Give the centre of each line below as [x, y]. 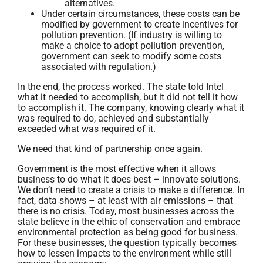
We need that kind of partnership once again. [110, 149]
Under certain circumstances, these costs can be [140, 14]
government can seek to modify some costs [131, 56]
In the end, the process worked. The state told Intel [121, 87]
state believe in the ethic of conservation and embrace [129, 222]
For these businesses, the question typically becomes [127, 243]
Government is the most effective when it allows [117, 169]
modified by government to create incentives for [139, 24]
